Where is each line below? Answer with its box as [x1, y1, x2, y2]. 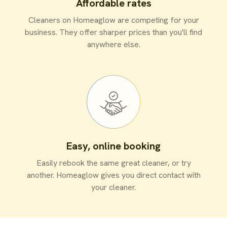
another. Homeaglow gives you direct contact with [26, 169, 201, 180]
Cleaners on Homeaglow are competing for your [28, 14, 199, 25]
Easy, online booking [66, 139, 161, 153]
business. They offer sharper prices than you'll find [25, 26, 202, 37]
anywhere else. [87, 39, 140, 50]
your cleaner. [91, 181, 136, 193]
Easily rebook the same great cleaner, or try [36, 157, 191, 168]
